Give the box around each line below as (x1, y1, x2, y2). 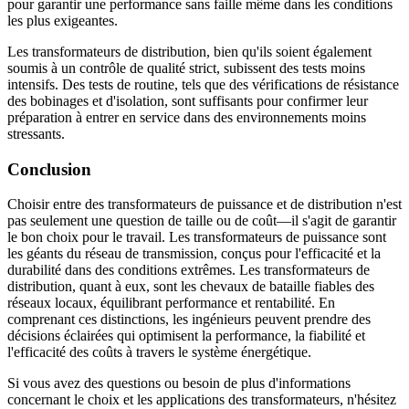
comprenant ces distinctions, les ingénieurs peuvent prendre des (7, 311, 371, 328)
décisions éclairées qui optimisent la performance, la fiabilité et (7, 328, 365, 344)
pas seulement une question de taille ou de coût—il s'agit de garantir (7, 213, 396, 229)
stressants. (7, 125, 65, 142)
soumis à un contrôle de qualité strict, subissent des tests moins (7, 59, 365, 76)
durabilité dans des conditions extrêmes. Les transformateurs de (7, 262, 370, 278)
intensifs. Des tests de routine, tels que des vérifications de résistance (7, 76, 399, 92)
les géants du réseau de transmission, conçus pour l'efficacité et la (7, 246, 381, 262)
